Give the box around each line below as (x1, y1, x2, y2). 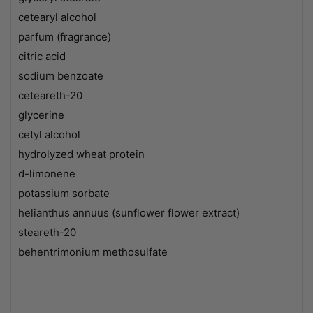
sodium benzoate (18, 68, 103, 82)
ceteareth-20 (18, 88, 82, 102)
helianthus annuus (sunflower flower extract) (18, 205, 240, 219)
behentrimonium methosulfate (18, 245, 168, 259)
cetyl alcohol (18, 127, 80, 141)
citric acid (18, 49, 66, 63)
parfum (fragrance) (18, 29, 111, 43)
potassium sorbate (18, 186, 110, 200)
